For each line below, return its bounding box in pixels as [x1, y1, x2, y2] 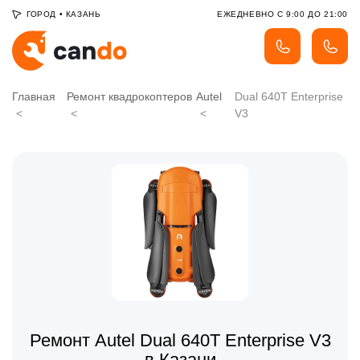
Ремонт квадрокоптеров [67, 90, 193, 103]
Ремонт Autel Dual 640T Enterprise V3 [29, 330, 331, 351]
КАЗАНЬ [65, 10, 101, 18]
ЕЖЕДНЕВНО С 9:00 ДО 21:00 [217, 10, 348, 18]
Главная [12, 90, 55, 103]
